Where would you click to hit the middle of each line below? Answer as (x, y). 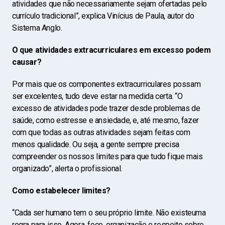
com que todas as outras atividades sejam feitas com (101, 132)
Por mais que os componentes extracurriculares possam (106, 84)
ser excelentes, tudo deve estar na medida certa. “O (97, 96)
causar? (27, 62)
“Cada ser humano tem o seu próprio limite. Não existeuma (109, 213)
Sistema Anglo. (37, 28)
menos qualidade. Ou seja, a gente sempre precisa (96, 144)
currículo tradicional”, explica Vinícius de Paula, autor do (103, 16)
